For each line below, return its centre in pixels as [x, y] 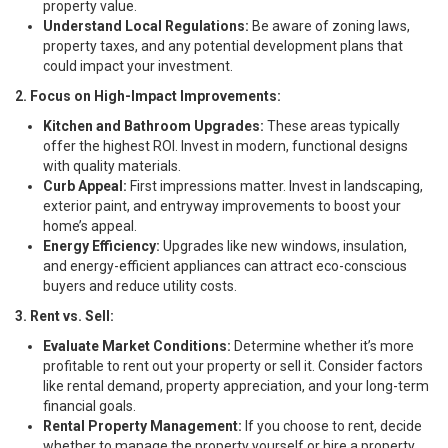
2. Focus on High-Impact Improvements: [148, 95]
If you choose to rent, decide [332, 425]
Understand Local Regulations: [146, 25]
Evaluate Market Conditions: [137, 345]
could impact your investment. [138, 65]
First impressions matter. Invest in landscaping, [275, 185]
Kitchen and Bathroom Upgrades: [153, 125]
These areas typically [332, 125]
